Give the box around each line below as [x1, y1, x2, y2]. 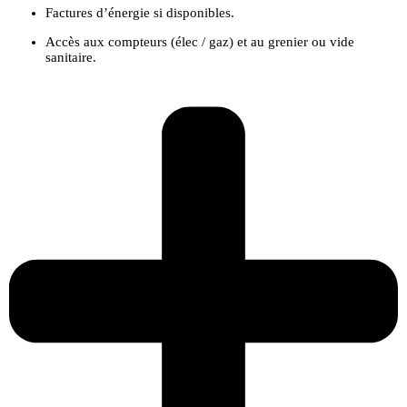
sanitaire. [45, 50, 96, 65]
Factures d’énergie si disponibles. [45, 5, 234, 21]
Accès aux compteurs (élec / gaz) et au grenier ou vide [45, 35, 354, 50]
